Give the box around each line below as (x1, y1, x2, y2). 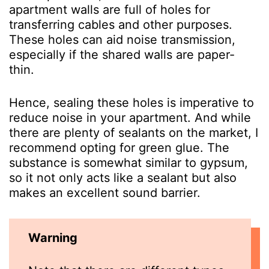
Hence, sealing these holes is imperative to (9, 95, 254, 110)
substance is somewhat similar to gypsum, (9, 155, 248, 170)
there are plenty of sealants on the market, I (9, 125, 258, 140)
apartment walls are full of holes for (9, 2, 210, 17)
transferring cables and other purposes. (9, 17, 232, 32)
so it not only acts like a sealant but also (9, 170, 237, 185)
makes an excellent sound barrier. (9, 185, 204, 200)
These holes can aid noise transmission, (9, 32, 235, 47)
